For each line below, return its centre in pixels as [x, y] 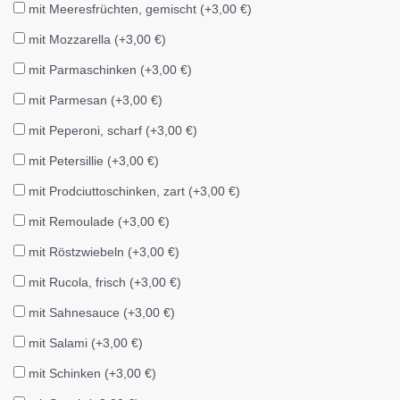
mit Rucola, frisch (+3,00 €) [105, 282]
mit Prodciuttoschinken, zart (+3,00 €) [134, 191]
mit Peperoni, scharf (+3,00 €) [113, 130]
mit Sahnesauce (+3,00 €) [102, 312]
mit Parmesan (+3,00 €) [96, 100]
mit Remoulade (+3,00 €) [99, 221]
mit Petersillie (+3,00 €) [94, 160]
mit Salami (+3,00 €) [86, 342]
